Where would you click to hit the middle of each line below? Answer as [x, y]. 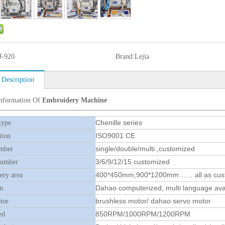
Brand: [125, 57]
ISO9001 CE [115, 136]
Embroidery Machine [75, 100]
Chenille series [119, 123]
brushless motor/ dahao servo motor [153, 201]
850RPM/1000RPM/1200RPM [143, 214]
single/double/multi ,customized [145, 149]
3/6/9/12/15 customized [133, 162]
